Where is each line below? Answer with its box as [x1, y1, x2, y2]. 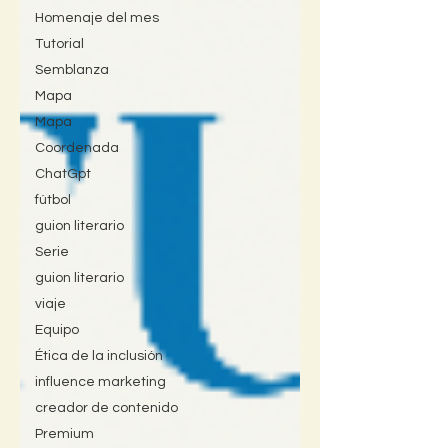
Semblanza [35, 63, 109, 77]
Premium [35, 427, 94, 441]
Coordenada [35, 141, 119, 155]
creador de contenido [35, 401, 178, 415]
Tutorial [35, 37, 84, 51]
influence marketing [35, 375, 166, 389]
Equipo [35, 323, 79, 337]
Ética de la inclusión [35, 349, 163, 363]
